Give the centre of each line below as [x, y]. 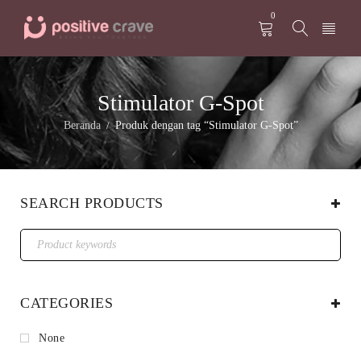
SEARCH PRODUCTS [92, 203]
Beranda [82, 125]
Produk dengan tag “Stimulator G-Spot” [206, 125]
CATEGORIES [66, 303]
